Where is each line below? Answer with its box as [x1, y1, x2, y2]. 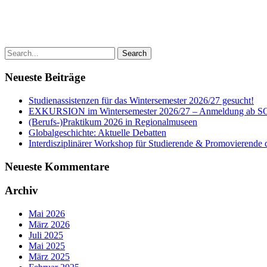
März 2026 [29, 219, 70, 230]
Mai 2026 [29, 209, 65, 219]
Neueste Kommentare [5, 160, 109, 173]
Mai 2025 [29, 241, 65, 252]
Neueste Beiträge [5, 71, 85, 84]
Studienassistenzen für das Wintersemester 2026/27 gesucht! [29, 95, 254, 105]
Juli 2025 [29, 230, 63, 241]
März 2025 [29, 252, 70, 262]
